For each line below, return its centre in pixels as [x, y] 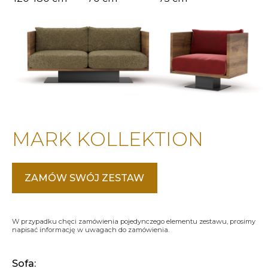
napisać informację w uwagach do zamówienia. [91, 230]
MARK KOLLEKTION [108, 139]
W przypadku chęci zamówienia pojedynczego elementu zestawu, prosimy [134, 222]
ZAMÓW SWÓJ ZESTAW [85, 178]
